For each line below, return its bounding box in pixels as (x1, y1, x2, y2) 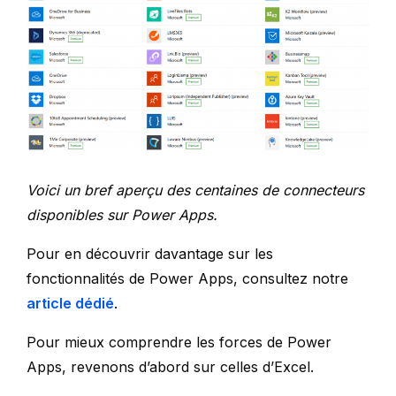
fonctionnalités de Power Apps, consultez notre (27, 270, 348, 288)
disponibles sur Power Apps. (27, 206, 217, 225)
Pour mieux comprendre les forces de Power (27, 333, 331, 352)
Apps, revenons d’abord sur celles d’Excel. (27, 358, 314, 377)
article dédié (27, 294, 114, 313)
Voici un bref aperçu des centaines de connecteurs (27, 181, 364, 200)
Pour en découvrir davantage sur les (27, 245, 273, 263)
